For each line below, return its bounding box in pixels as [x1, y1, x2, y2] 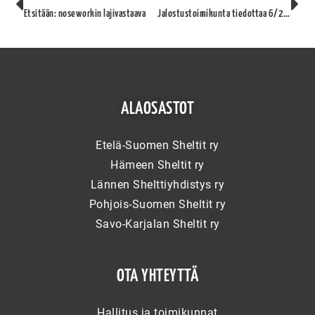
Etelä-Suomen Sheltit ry [96, 138, 219, 152]
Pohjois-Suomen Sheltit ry [89, 197, 226, 211]
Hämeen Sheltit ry [110, 157, 205, 172]
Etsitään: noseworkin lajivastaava [23, 8, 146, 19]
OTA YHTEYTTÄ [117, 268, 198, 285]
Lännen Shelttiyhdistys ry [90, 177, 225, 191]
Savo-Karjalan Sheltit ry [95, 217, 220, 231]
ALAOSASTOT [121, 100, 194, 117]
